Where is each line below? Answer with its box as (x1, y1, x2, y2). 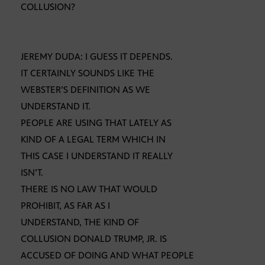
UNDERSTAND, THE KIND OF (21, 216, 139, 228)
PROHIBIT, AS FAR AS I (21, 200, 110, 212)
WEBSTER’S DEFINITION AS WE (21, 84, 150, 96)
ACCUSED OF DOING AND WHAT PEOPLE (21, 250, 194, 261)
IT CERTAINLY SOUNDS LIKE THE (21, 67, 154, 79)
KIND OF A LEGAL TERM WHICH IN (21, 134, 166, 146)
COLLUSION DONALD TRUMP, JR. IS (21, 233, 167, 245)
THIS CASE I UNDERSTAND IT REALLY (21, 150, 173, 162)
